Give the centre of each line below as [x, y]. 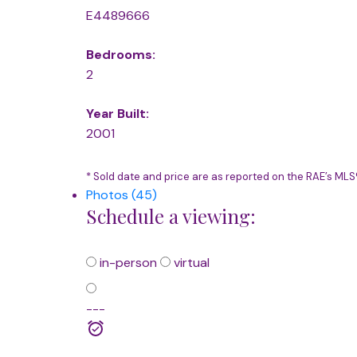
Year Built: [117, 114]
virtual [190, 263]
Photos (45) [121, 195]
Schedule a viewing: [171, 216]
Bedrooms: [120, 55]
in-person [126, 263]
